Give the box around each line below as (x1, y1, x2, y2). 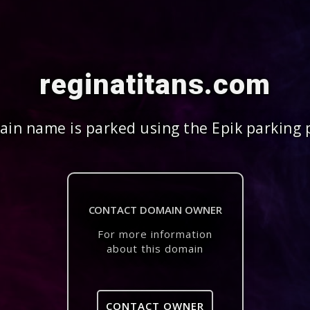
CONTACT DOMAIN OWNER (88, 203, 222, 217)
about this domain (107, 241, 203, 255)
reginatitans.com (39, 68, 271, 101)
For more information (98, 227, 212, 241)
